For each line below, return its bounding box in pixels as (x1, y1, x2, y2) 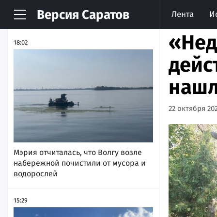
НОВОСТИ (14, 12, 62, 24)
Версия (37, 7, 79, 22)
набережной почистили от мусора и (14, 158, 146, 168)
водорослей (14, 169, 58, 178)
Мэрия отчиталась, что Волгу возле (14, 147, 142, 157)
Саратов (79, 7, 129, 22)
